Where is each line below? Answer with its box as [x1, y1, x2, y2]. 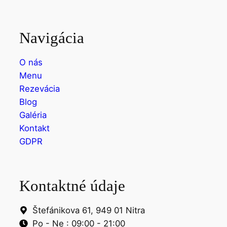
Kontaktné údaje [19, 176, 125, 195]
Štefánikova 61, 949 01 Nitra [32, 205, 145, 215]
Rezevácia [19, 83, 60, 94]
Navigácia [19, 28, 84, 47]
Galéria [19, 109, 47, 120]
